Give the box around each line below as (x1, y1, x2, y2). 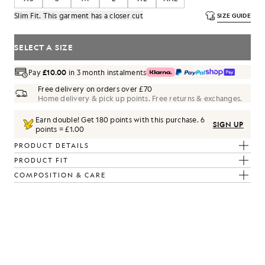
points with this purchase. (108, 115, 201, 124)
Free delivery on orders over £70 (38, 84, 152, 93)
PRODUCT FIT (14, 156, 69, 165)
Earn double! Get (35, 115, 96, 124)
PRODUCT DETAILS (14, 141, 89, 150)
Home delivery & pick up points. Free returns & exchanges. (38, 93, 243, 103)
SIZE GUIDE (217, 11, 251, 20)
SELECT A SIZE (14, 42, 73, 52)
